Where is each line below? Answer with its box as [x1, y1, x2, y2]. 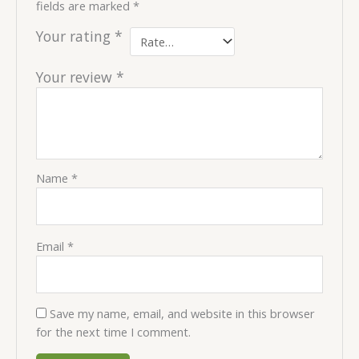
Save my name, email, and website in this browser [50, 305, 316, 322]
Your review [36, 67, 117, 87]
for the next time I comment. [36, 324, 192, 341]
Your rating [36, 26, 115, 46]
